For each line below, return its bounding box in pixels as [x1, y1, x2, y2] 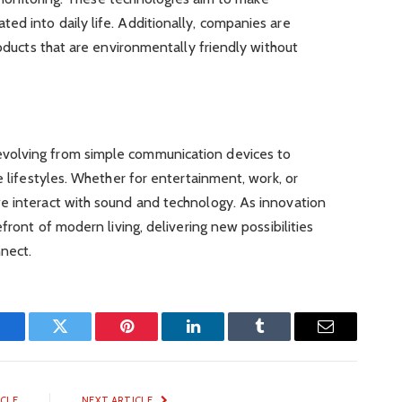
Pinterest [125, 331, 182, 348]
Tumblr [258, 331, 306, 348]
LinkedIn [191, 331, 251, 348]
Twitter [58, 331, 106, 348]
